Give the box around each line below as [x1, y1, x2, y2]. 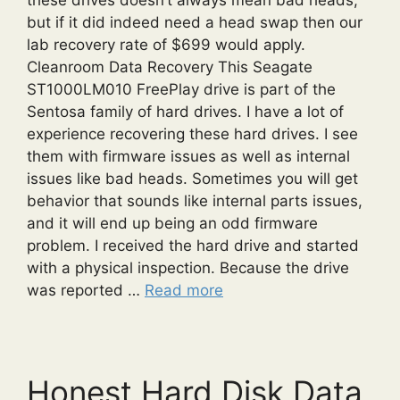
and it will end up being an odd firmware [27, 213, 318, 232]
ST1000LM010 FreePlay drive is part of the [27, 79, 336, 98]
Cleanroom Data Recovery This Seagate [27, 57, 312, 76]
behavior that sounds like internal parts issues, [27, 191, 362, 210]
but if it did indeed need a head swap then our [27, 12, 362, 31]
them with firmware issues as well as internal [27, 146, 350, 165]
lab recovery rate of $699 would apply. [27, 35, 305, 54]
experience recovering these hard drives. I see [27, 124, 358, 143]
